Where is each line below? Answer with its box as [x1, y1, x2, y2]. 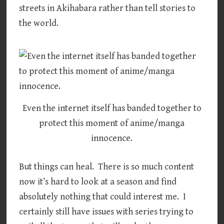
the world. [19, 17, 59, 28]
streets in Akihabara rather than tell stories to [19, 2, 196, 13]
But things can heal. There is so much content [19, 161, 194, 172]
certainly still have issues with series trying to [19, 206, 194, 217]
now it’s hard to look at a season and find [19, 176, 177, 187]
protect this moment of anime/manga [39, 118, 185, 129]
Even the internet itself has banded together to [22, 103, 201, 114]
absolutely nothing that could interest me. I [19, 191, 186, 202]
